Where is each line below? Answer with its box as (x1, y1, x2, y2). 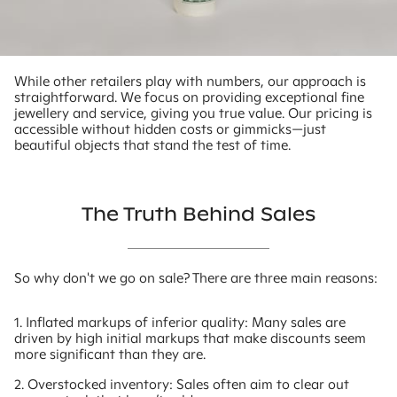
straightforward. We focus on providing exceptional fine (14, 88, 364, 105)
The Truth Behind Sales (82, 201, 315, 226)
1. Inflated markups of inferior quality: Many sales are (14, 313, 346, 331)
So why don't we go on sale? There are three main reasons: (14, 269, 378, 286)
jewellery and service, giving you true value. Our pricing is (14, 104, 372, 121)
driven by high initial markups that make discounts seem (14, 329, 366, 346)
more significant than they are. (14, 345, 206, 362)
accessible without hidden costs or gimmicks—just (14, 120, 326, 137)
